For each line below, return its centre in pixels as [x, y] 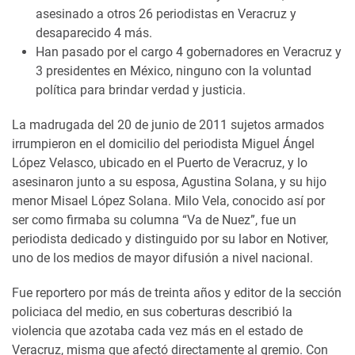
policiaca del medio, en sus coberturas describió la [152, 311]
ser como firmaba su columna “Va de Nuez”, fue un [154, 219]
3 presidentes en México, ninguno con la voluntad [174, 71]
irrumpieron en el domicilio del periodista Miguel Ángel [163, 143]
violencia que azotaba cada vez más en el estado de [157, 330]
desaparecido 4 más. [94, 32]
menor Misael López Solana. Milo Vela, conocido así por [168, 200]
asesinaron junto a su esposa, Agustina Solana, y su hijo [169, 181]
